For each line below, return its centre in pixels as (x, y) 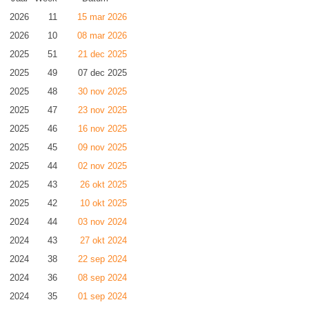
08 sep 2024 (102, 278)
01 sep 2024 (102, 296)
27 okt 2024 (103, 240)
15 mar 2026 (102, 17)
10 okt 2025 (103, 203)
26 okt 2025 (103, 185)
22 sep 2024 (102, 259)
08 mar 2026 (102, 36)
